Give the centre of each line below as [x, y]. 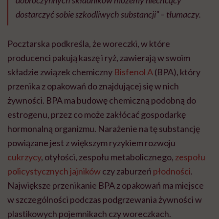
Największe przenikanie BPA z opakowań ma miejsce [106, 186]
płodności [172, 171]
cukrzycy [24, 157]
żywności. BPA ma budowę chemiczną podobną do [102, 100]
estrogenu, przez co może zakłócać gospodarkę [97, 115]
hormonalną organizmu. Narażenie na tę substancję [104, 129]
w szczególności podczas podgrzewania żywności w [105, 200]
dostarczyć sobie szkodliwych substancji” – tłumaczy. [108, 14]
